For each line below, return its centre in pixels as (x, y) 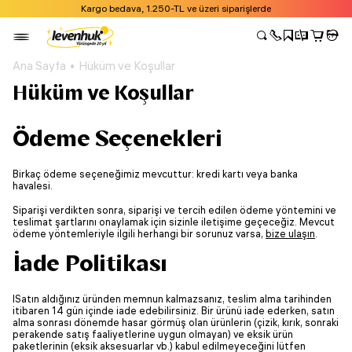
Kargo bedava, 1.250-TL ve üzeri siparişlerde (176, 8)
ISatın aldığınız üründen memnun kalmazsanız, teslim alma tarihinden (172, 299)
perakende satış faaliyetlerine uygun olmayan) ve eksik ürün (153, 334)
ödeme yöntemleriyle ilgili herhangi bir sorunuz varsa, (139, 234)
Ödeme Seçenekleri (117, 138)
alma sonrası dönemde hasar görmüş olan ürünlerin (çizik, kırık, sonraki (176, 323)
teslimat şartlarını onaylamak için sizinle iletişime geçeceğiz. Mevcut (174, 222)
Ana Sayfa (39, 66)
